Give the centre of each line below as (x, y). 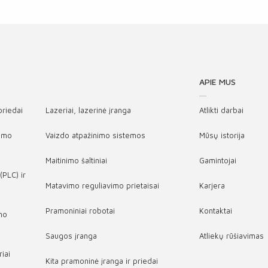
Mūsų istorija (222, 135)
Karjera (212, 185)
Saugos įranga (71, 236)
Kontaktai (215, 211)
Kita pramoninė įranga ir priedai (101, 261)
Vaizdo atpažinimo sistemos (95, 135)
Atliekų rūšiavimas (231, 236)
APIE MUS (217, 82)
